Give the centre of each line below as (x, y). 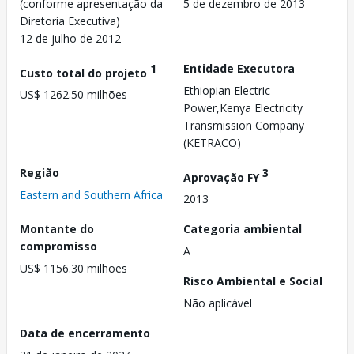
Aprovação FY (223, 177)
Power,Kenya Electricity (243, 107)
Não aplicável (218, 303)
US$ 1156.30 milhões (73, 269)
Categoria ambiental (243, 229)
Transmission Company (244, 125)
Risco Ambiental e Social (253, 281)
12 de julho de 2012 (70, 38)
